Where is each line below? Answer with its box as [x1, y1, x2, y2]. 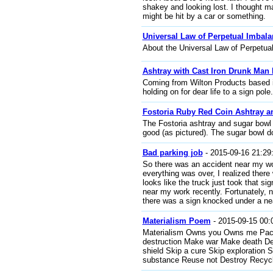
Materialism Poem [142, 216, 211, 225]
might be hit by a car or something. [142, 12, 266, 21]
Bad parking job [142, 148, 203, 157]
